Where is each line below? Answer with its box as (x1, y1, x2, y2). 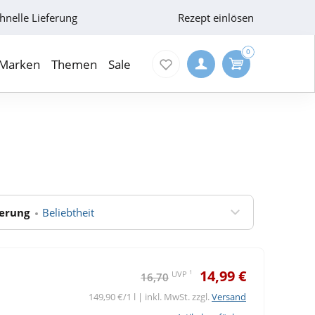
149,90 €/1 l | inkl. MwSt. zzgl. (88, 290, 212, 303)
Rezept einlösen (177, 11, 254, 25)
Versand (211, 290, 246, 303)
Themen (51, 56, 97, 72)
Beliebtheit (42, 205, 94, 219)
